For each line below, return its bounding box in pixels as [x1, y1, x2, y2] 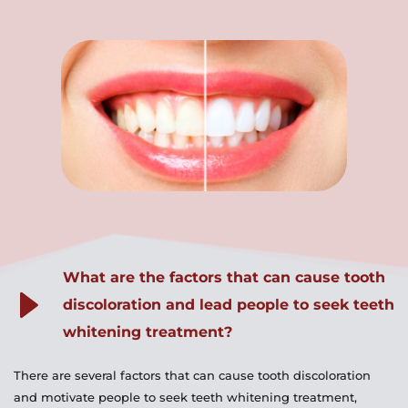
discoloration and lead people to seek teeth [63, 296, 394, 314]
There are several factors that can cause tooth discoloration [14, 368, 371, 383]
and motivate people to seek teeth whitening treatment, [14, 390, 357, 405]
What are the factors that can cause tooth [63, 269, 385, 287]
